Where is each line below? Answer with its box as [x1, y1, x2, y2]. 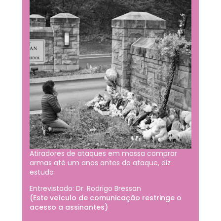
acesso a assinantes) [29, 202, 108, 213]
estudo [29, 167, 54, 178]
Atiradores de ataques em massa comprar [29, 148, 177, 159]
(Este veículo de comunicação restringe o [29, 193, 182, 203]
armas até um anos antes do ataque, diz [29, 158, 171, 168]
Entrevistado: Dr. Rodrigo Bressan [29, 184, 141, 194]
